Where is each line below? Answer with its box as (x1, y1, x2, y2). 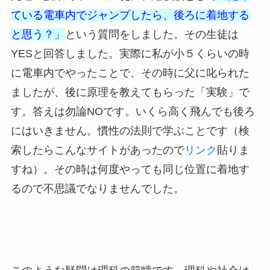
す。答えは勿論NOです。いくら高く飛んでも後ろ (10, 105, 255, 118)
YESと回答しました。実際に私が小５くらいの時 (10, 48, 250, 60)
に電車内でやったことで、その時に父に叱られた (10, 67, 250, 80)
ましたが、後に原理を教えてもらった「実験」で (10, 86, 250, 99)
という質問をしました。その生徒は (64, 28, 239, 41)
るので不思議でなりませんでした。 (10, 183, 184, 195)
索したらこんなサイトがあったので (10, 144, 184, 157)
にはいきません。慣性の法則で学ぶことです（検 (10, 125, 250, 137)
